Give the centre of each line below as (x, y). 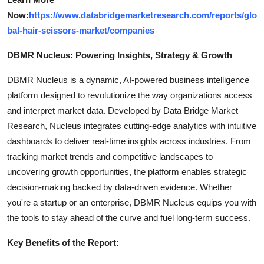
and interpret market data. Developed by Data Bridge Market (123, 110)
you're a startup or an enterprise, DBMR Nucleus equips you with (132, 202)
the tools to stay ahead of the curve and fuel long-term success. (129, 217)
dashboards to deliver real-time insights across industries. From (129, 141)
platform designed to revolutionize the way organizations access (130, 95)
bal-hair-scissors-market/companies (81, 30)
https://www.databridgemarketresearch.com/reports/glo (143, 15)
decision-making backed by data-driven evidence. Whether (120, 187)
